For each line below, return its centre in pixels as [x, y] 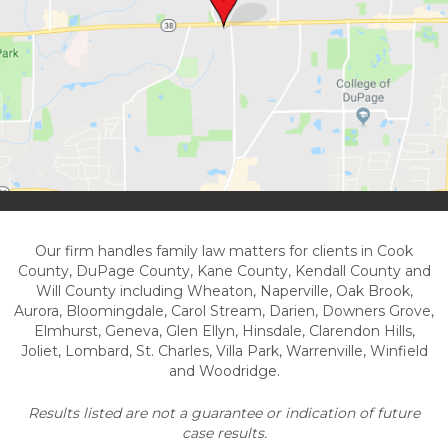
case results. [224, 432]
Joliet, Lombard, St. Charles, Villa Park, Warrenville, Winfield [224, 350]
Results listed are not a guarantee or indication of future [224, 412]
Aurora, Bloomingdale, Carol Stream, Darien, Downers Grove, [224, 310]
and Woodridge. [224, 370]
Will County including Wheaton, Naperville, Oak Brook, [224, 290]
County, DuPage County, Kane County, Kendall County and [224, 270]
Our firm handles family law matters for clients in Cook [224, 250]
